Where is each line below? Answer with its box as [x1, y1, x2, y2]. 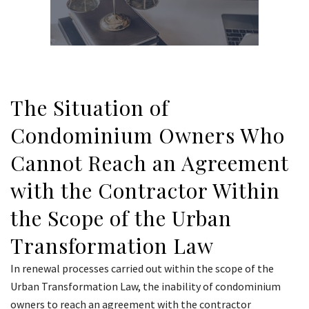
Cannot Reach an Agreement [10, 149, 288, 177]
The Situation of [10, 94, 169, 122]
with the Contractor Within [10, 177, 280, 205]
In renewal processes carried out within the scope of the [10, 261, 274, 276]
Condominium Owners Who [10, 121, 285, 150]
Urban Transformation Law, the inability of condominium [10, 279, 281, 294]
